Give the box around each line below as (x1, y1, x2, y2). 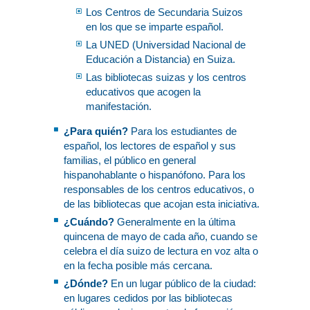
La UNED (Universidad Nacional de (85, 38, 246, 51)
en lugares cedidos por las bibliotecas (63, 292, 232, 304)
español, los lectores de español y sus (63, 140, 236, 152)
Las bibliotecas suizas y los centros (85, 71, 246, 83)
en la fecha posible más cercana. (63, 259, 212, 272)
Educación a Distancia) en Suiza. (85, 53, 235, 65)
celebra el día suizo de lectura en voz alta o (63, 245, 258, 257)
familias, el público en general (63, 154, 196, 167)
